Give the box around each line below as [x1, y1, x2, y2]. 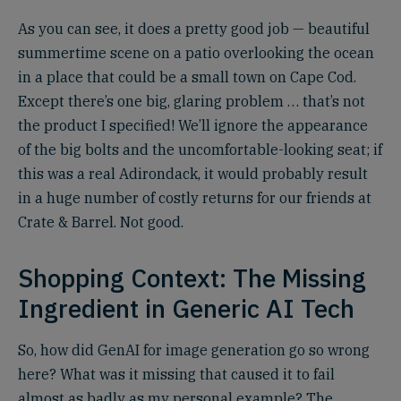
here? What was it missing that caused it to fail [18, 364, 335, 383]
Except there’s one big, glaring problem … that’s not [18, 91, 365, 110]
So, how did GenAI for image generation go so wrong [18, 340, 370, 359]
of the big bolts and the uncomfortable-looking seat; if [18, 140, 382, 158]
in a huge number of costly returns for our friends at [18, 188, 371, 207]
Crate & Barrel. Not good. [18, 212, 183, 231]
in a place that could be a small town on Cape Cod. [18, 67, 356, 86]
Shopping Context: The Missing [18, 260, 366, 294]
